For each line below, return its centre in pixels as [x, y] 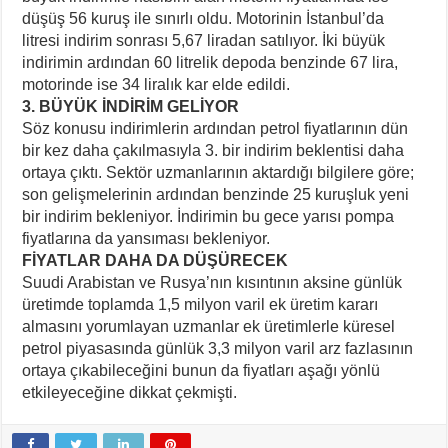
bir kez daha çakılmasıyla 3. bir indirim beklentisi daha [213, 150]
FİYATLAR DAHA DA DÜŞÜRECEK [155, 260]
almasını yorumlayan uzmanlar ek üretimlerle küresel [209, 326]
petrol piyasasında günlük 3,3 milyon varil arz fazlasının [218, 348]
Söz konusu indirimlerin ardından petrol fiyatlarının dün [215, 128]
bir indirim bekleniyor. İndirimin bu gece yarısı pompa [208, 216]
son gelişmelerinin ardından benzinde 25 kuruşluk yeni [216, 194]
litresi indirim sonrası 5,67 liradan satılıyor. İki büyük [204, 40]
